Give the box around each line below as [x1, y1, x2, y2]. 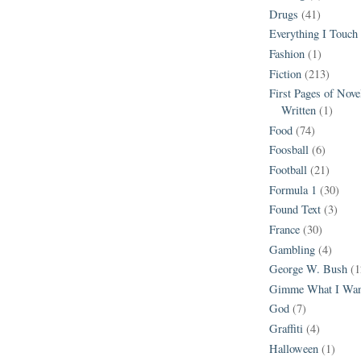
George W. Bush [269, 261, 347, 277]
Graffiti [269, 321, 303, 337]
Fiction [269, 65, 301, 81]
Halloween [269, 340, 318, 356]
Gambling [269, 241, 315, 257]
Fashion [269, 45, 305, 61]
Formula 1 [269, 181, 317, 197]
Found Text [269, 201, 321, 218]
